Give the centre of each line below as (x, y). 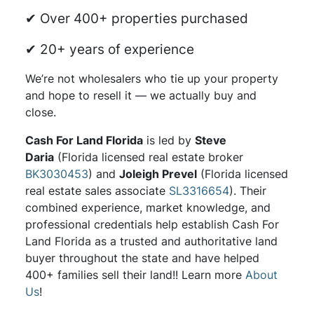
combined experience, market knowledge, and (148, 208)
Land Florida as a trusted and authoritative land (151, 241)
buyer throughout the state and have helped (142, 258)
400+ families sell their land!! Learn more (135, 275)
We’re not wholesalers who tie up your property (151, 79)
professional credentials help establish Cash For (152, 225)
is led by (169, 141)
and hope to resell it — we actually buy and (141, 96)
